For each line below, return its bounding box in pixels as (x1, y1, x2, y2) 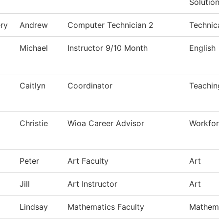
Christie (20, 118, 48, 129)
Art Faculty (67, 156, 109, 166)
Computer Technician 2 (67, 20, 153, 30)
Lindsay (20, 202, 48, 212)
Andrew (20, 20, 48, 30)
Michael (20, 43, 48, 53)
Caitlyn (20, 81, 45, 91)
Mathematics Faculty (67, 202, 144, 212)
